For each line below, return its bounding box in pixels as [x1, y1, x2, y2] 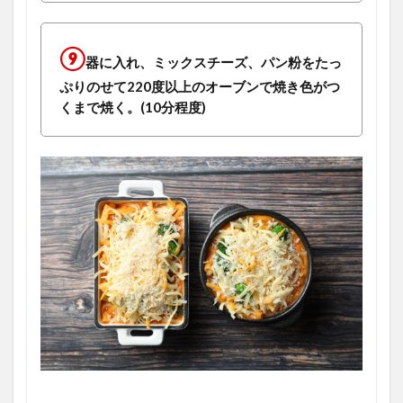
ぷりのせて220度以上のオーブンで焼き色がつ [59, 77, 340, 94]
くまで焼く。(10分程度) [59, 98, 206, 115]
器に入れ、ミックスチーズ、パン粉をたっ [85, 53, 342, 70]
